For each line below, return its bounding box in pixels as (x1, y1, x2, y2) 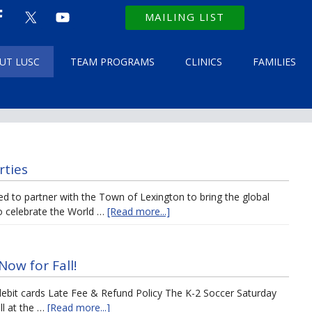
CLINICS (185, 55, 222, 68)
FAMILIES (253, 55, 296, 68)
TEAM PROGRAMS (70, 55, 155, 68)
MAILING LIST (144, 10, 225, 24)
